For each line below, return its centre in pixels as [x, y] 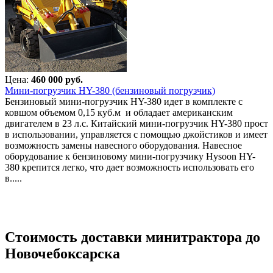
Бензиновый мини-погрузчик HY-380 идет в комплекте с [124, 101]
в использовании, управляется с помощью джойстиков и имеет [136, 134]
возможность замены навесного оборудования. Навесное [123, 145]
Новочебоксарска [62, 253]
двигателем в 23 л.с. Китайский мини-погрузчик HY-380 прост [136, 123]
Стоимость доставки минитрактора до [133, 237]
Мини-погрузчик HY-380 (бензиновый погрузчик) [110, 90]
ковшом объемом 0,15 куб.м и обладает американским [119, 112]
